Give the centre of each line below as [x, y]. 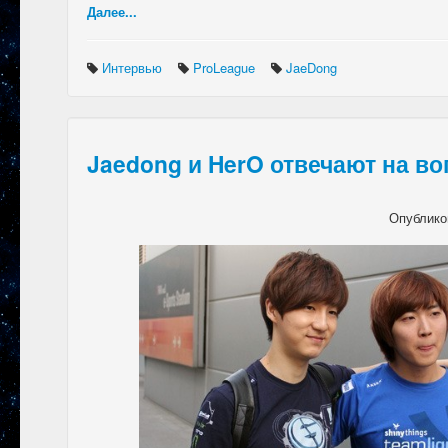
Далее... [112, 12]
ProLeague [226, 68]
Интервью [134, 68]
